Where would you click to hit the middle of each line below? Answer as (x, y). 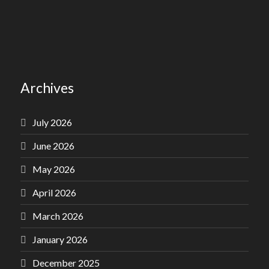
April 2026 (54, 192)
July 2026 (52, 122)
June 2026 (53, 146)
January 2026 (60, 239)
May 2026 (54, 169)
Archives (47, 88)
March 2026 (58, 216)
